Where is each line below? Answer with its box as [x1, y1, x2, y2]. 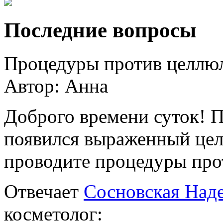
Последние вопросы [4, 18, 197, 42]
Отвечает [4, 180, 84, 202]
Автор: [4, 75, 65, 97]
